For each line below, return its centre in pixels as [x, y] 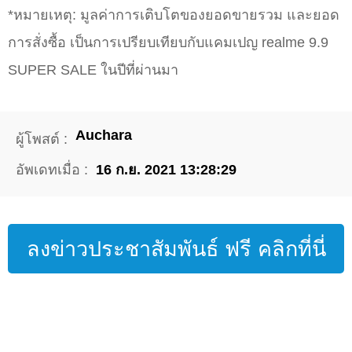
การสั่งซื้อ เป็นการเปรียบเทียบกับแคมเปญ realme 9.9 [168, 43]
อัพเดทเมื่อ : [52, 170]
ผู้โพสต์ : [42, 139]
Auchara [104, 136]
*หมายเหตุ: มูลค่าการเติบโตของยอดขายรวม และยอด [174, 15]
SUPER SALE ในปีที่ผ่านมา [93, 70]
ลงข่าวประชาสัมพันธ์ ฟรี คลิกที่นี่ [176, 249]
